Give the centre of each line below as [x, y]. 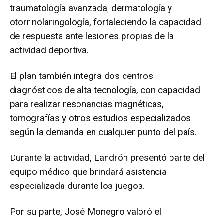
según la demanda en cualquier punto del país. [103, 132]
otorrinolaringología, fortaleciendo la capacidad [105, 22]
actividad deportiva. [49, 50]
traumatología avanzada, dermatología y [91, 8]
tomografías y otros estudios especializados [100, 118]
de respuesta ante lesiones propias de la [92, 36]
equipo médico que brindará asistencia [88, 172]
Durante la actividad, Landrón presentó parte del [107, 158]
